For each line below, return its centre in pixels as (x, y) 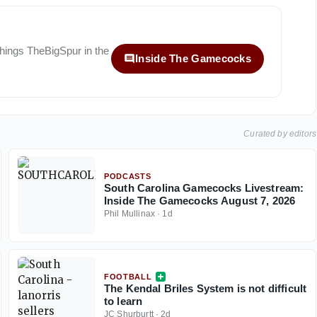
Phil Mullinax (129, 214)
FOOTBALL (128, 277)
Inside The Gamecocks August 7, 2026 (200, 201)
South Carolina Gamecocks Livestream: (204, 188)
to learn (123, 301)
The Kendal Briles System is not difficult (206, 289)
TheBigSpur (54, 51)
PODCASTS (128, 177)
